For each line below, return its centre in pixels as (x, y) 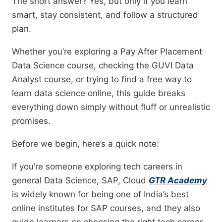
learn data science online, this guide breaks (99, 93)
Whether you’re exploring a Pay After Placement (107, 52)
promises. (31, 121)
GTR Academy (178, 181)
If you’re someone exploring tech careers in (97, 167)
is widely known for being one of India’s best (100, 194)
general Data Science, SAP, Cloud (80, 181)
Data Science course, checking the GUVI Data (103, 66)
